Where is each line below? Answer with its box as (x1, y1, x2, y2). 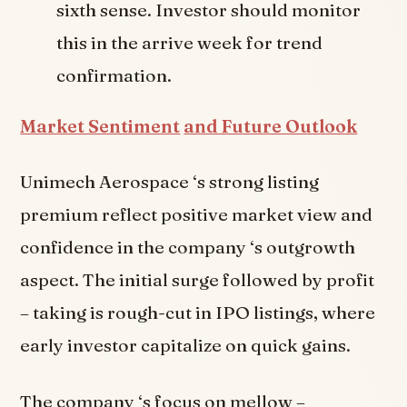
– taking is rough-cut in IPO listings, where (20, 302, 376, 324)
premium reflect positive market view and (20, 203, 373, 226)
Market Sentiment (20, 114, 181, 137)
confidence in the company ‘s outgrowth (20, 236, 356, 259)
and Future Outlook (184, 114, 358, 137)
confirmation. (56, 65, 173, 87)
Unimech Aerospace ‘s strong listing (20, 171, 320, 194)
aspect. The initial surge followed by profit (20, 269, 375, 292)
